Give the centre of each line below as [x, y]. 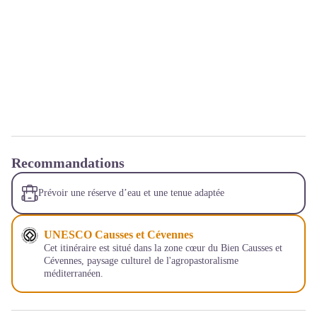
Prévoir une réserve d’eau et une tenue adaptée [131, 192]
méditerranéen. [74, 273]
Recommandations [68, 162]
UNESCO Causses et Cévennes [119, 234]
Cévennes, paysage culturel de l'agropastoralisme [141, 260]
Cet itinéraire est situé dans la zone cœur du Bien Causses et [163, 248]
